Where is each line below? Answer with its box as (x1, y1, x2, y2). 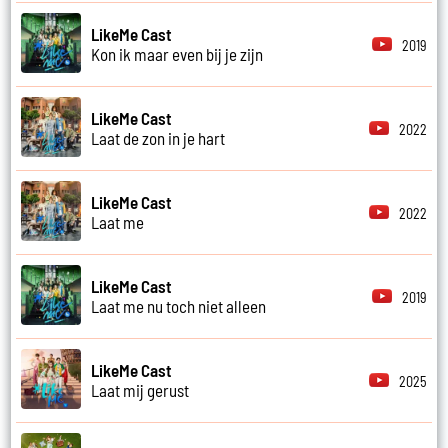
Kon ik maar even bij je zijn (91, 44, 264, 65)
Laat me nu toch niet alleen (91, 296, 267, 317)
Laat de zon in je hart (91, 128, 226, 149)
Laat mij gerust (91, 380, 190, 401)
